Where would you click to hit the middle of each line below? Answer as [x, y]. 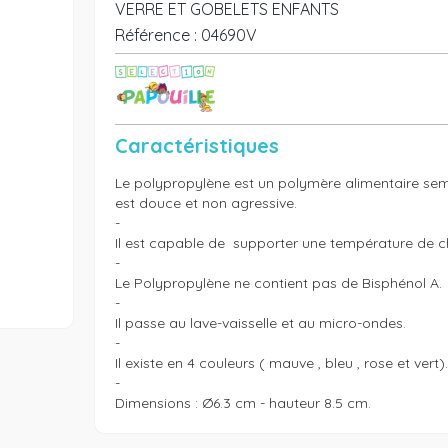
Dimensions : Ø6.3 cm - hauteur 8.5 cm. [242, 403]
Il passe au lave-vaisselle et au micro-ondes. [260, 323]
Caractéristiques [196, 145]
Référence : [155, 35]
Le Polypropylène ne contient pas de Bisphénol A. [278, 283]
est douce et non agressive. [205, 203]
